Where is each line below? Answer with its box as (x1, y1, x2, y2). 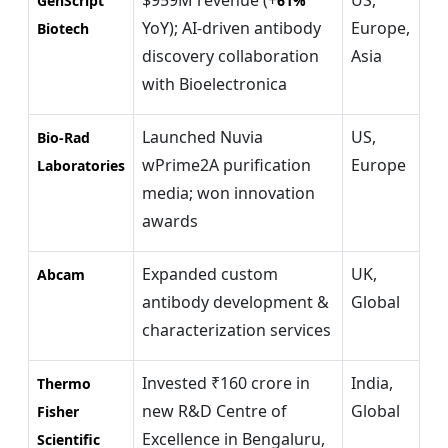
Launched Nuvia (142, 125, 263, 148)
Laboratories (37, 155, 125, 175)
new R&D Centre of (142, 399, 287, 422)
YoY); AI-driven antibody (142, 16, 321, 39)
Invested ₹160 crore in (142, 371, 310, 394)
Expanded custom (142, 262, 278, 285)
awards (142, 209, 198, 232)
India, (351, 371, 393, 394)
